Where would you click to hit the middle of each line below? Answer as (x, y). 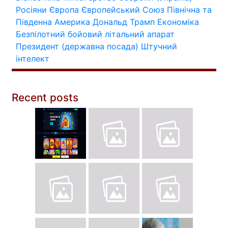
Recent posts (45, 97)
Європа (64, 9)
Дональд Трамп (124, 22)
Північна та (189, 9)
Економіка (178, 22)
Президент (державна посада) (77, 46)
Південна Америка (53, 22)
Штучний (159, 46)
